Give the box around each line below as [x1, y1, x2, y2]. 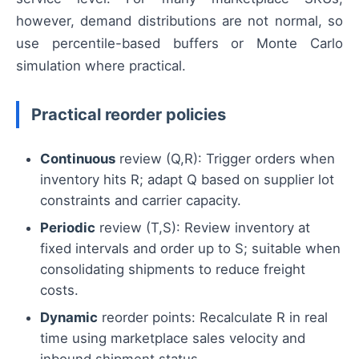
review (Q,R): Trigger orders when [115, 150, 335, 167]
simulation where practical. [16, 57, 186, 74]
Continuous [40, 150, 115, 167]
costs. [40, 281, 79, 298]
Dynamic [40, 309, 98, 325]
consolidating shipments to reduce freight [40, 260, 305, 277]
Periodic [40, 219, 95, 236]
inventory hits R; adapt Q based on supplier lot [40, 171, 334, 188]
